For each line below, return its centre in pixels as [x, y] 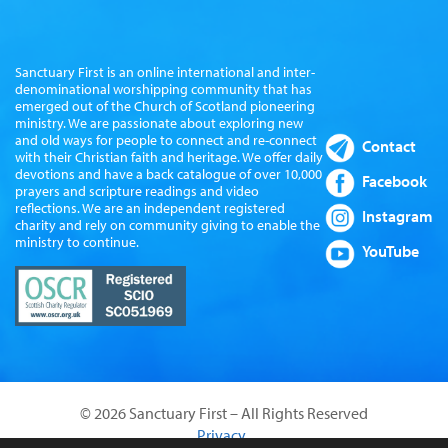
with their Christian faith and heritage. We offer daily [169, 156]
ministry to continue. [77, 241]
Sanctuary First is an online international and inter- [165, 71]
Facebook [394, 181]
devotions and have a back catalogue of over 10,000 [168, 173]
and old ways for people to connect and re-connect [166, 139]
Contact [389, 146]
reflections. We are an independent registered [150, 207]
